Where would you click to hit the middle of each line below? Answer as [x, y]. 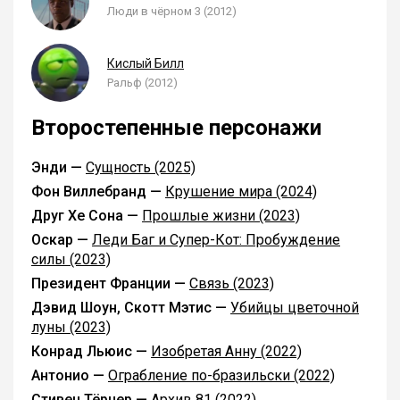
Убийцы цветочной [295, 308]
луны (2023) [71, 327]
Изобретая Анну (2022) [226, 351]
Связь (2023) [232, 283]
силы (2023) [71, 259]
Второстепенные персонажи [176, 128]
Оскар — [62, 240]
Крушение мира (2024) [241, 192]
